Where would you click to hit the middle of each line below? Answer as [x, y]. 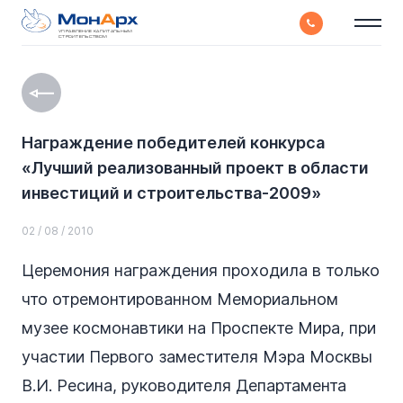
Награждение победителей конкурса [173, 143]
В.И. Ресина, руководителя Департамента [184, 386]
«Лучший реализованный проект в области [195, 168]
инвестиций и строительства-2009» [171, 193]
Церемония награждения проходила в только [201, 271]
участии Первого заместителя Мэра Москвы [197, 357]
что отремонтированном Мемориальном [180, 300]
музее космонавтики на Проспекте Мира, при [199, 328]
